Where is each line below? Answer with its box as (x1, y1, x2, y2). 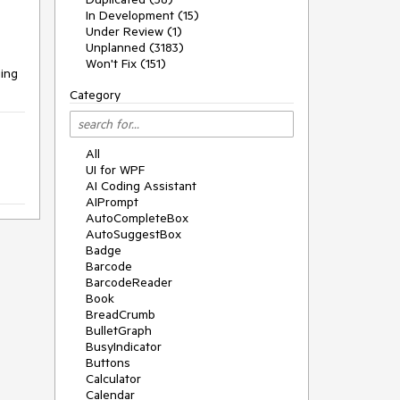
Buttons (86, 354, 130, 371)
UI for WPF (86, 162, 145, 178)
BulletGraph (86, 322, 152, 338)
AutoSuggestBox (86, 226, 181, 242)
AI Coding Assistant (86, 178, 196, 194)
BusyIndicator (86, 338, 162, 354)
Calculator (86, 371, 141, 387)
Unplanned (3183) (86, 39, 184, 55)
